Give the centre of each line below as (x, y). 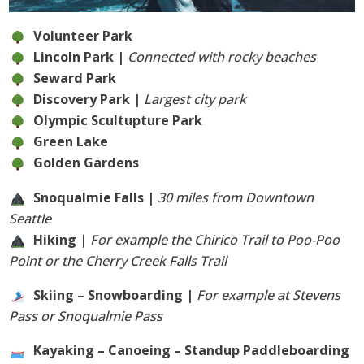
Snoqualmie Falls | (96, 197)
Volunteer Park (83, 36)
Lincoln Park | (81, 57)
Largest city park (195, 100)
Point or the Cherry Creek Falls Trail (118, 260)
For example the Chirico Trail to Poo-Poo (215, 239)
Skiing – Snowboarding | (115, 295)
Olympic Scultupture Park (118, 121)
